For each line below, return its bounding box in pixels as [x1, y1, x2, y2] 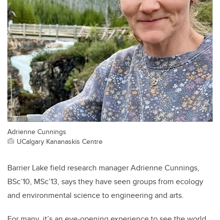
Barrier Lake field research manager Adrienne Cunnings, [7, 162, 199, 173]
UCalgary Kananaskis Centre [17, 136, 103, 146]
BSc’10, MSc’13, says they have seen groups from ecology [7, 175, 203, 187]
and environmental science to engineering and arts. [7, 189, 184, 201]
